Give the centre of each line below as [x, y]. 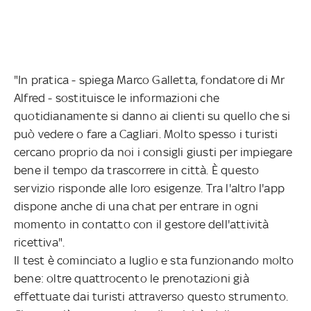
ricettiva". [40, 242]
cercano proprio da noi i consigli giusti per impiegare [153, 152]
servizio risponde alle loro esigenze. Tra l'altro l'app [150, 188]
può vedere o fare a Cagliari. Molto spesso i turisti [146, 134]
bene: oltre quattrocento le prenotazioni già [132, 278]
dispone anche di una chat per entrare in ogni [136, 206]
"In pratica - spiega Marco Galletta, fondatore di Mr [150, 79]
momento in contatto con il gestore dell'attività [142, 224]
